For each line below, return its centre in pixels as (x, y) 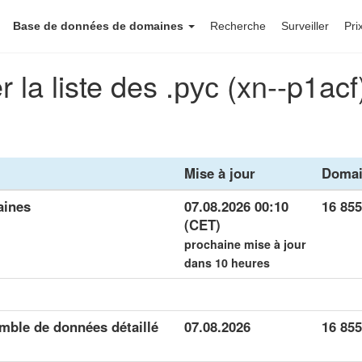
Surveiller (305, 26)
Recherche (238, 26)
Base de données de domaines (100, 26)
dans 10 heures (227, 263)
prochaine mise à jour (245, 244)
